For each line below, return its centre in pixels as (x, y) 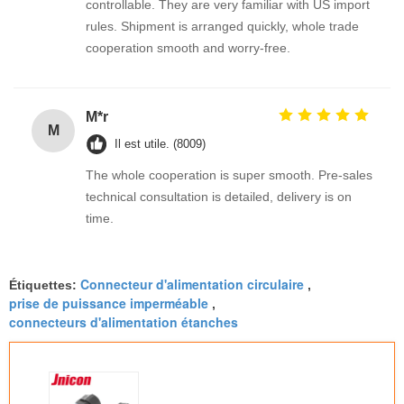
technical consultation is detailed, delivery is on (219, 196)
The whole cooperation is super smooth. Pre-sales (229, 174)
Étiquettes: (45, 285)
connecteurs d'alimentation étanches (124, 321)
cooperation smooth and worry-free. (188, 47)
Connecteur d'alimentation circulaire (192, 284)
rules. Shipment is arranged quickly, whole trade (222, 26)
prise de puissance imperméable (109, 303)
